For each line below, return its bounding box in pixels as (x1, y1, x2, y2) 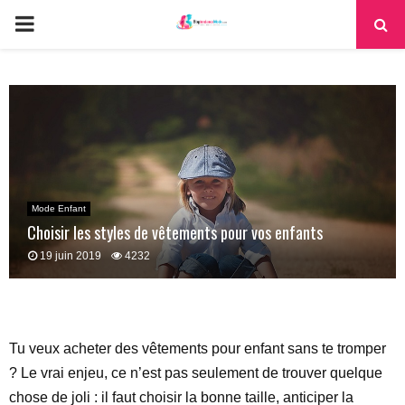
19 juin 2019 (40, 250, 101, 262)
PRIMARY (14, 11, 113, 35)
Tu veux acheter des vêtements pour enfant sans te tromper (9, 341, 386, 356)
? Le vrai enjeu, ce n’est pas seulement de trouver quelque (9, 365, 382, 381)
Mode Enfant (32, 203, 86, 213)
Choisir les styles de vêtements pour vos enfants (27, 221, 323, 244)
